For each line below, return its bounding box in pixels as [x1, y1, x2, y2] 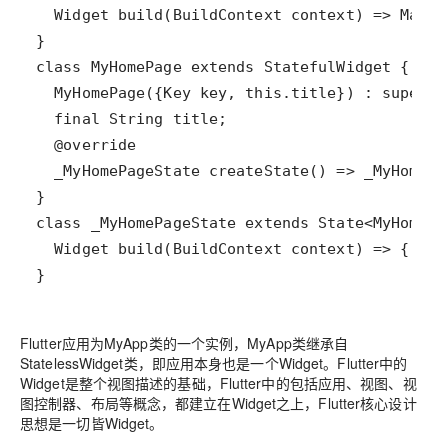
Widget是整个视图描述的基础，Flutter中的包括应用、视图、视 [20, 373, 417, 394]
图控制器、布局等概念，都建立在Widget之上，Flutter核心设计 [20, 393, 417, 414]
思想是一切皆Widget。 [20, 413, 164, 434]
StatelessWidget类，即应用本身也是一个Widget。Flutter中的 [20, 353, 408, 374]
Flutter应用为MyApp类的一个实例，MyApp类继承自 [20, 333, 349, 354]
